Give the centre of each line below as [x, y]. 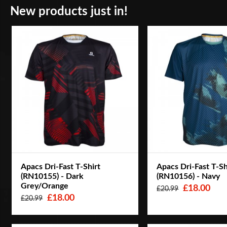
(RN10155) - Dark [52, 177]
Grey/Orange [45, 186]
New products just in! [69, 11]
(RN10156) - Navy [188, 177]
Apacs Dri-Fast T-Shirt [61, 167]
